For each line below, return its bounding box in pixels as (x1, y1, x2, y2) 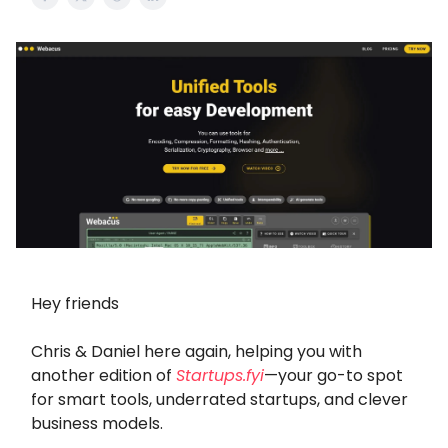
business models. (31, 412, 163, 436)
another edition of (31, 364, 176, 388)
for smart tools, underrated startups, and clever (31, 388, 408, 412)
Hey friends (31, 292, 119, 316)
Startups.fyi (176, 364, 264, 388)
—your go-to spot (264, 364, 403, 388)
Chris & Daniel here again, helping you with (31, 340, 362, 364)
